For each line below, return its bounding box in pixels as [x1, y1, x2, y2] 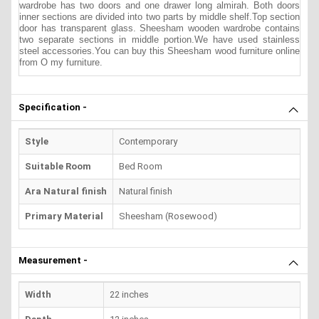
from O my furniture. [19, 56, 103, 68]
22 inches [110, 288, 149, 300]
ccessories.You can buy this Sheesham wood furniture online [47, 45, 300, 56]
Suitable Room [25, 160, 91, 172]
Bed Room [119, 160, 162, 172]
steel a [19, 45, 48, 56]
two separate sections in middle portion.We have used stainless [19, 33, 300, 45]
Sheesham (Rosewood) [119, 210, 217, 221]
